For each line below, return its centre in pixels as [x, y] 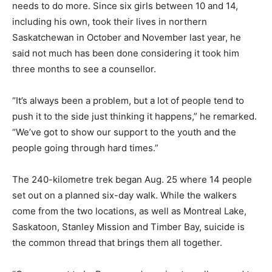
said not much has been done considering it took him [126, 53]
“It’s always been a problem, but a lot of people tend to [128, 100]
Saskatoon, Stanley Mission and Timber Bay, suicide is [128, 226]
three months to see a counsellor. [84, 69]
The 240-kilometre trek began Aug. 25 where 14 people [132, 179]
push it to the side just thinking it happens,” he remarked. [134, 116]
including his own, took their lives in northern [110, 21]
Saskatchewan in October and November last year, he [127, 37]
